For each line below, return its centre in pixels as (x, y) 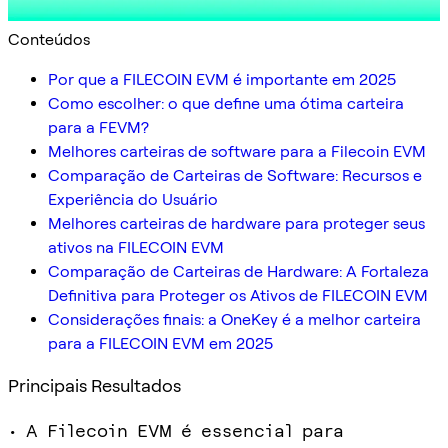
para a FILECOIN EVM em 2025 (160, 343)
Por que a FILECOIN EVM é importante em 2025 (222, 79)
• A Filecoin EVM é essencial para (176, 430)
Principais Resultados (94, 385)
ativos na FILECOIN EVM (136, 247)
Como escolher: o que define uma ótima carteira (226, 103)
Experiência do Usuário (133, 199)
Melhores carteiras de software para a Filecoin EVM (237, 151)
